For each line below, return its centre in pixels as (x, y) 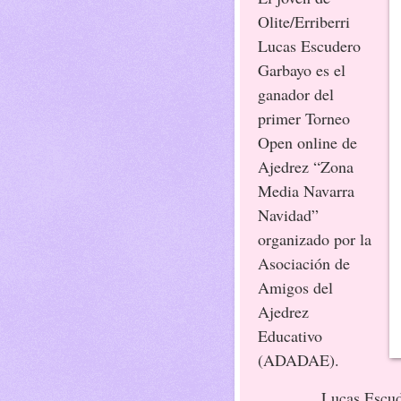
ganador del (296, 94)
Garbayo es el (302, 70)
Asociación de (304, 264)
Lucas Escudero (309, 46)
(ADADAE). (299, 360)
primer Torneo (304, 119)
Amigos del (295, 288)
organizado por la (315, 239)
